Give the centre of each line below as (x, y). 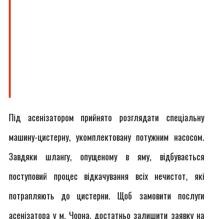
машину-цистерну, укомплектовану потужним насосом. (107, 137)
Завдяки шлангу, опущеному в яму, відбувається (107, 156)
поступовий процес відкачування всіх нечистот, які (107, 176)
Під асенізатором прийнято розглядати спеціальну (107, 117)
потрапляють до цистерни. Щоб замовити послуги (107, 196)
